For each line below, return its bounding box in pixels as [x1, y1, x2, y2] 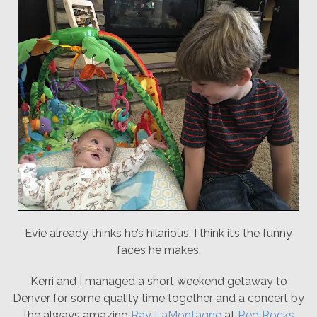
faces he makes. [116, 243, 201, 257]
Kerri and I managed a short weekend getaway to [30, 275, 287, 288]
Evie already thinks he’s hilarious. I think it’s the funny [25, 226, 292, 240]
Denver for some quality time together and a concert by [13, 292, 304, 305]
